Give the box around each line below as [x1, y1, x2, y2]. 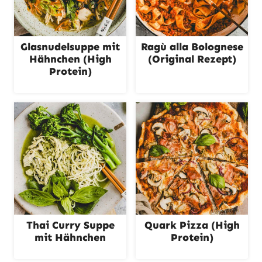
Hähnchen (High [29, 53, 112, 65]
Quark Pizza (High [144, 219, 240, 232]
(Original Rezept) [147, 53, 236, 65]
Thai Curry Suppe [26, 219, 115, 232]
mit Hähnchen [35, 231, 106, 244]
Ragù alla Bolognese [140, 40, 243, 53]
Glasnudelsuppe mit [20, 40, 120, 53]
